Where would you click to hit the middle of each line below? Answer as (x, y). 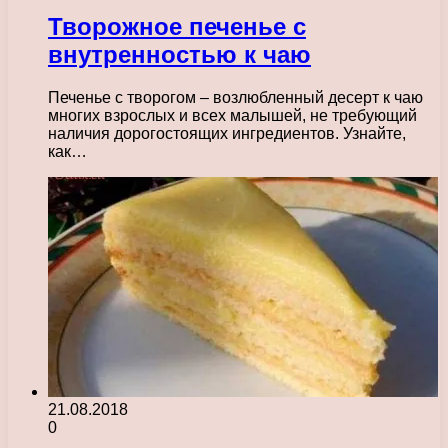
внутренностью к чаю (179, 54)
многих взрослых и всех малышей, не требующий (232, 115)
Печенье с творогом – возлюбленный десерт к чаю (235, 97)
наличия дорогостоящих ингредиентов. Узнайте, (227, 133)
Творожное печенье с (177, 26)
